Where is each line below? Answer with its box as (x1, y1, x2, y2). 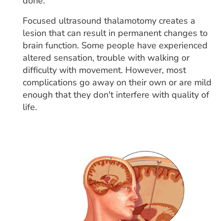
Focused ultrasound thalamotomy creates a (23, 15, 195, 27)
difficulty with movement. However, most (23, 64, 186, 76)
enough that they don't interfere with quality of (23, 89, 209, 101)
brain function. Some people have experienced (23, 39, 208, 52)
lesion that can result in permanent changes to (23, 27, 208, 39)
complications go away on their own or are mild (23, 76, 212, 89)
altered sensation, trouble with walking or (23, 52, 189, 64)
